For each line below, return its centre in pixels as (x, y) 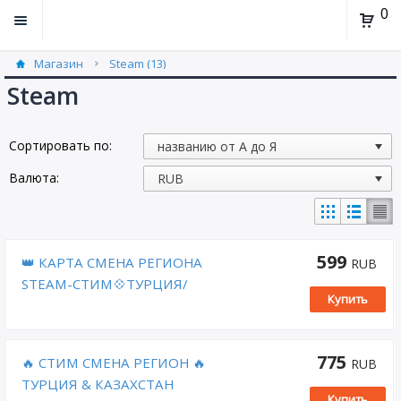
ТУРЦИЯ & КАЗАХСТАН (98, 384)
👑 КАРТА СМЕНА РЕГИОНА (112, 262)
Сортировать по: (60, 145)
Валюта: (34, 178)
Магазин (59, 64)
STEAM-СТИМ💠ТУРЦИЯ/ (105, 284)
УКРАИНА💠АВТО (79, 305)
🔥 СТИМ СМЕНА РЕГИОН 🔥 (114, 363)
